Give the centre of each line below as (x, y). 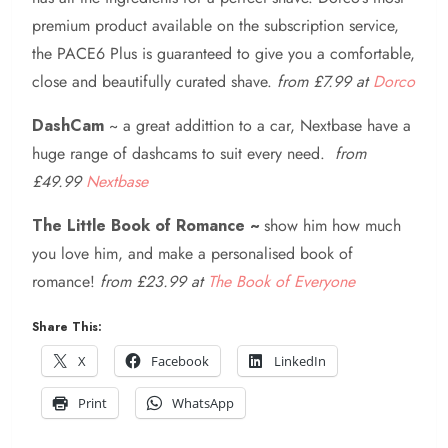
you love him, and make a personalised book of (192, 253)
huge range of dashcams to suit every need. (181, 153)
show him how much (332, 225)
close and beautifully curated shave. (154, 81)
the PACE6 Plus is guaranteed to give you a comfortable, (223, 53)
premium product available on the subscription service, (215, 25)
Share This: (67, 326)
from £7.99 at (325, 81)
